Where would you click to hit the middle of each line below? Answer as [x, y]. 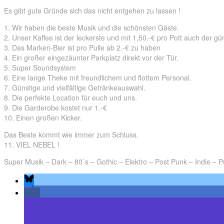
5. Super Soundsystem [40, 68]
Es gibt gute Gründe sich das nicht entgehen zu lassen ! [92, 11]
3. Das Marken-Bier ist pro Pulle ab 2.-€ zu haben [82, 48]
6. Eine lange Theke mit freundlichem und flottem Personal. [98, 78]
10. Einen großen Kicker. [43, 118]
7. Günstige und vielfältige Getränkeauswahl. [75, 88]
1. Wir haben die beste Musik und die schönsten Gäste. [91, 28]
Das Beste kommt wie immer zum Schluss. [71, 135]
